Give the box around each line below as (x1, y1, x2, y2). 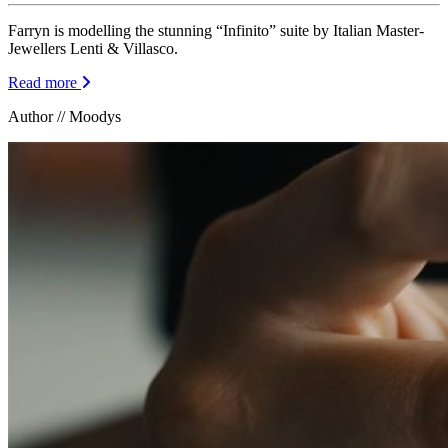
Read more (8, 73, 81, 91)
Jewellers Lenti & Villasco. (8, 39, 178, 57)
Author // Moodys (8, 107, 121, 125)
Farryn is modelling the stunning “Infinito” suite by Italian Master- (8, 21, 424, 39)
